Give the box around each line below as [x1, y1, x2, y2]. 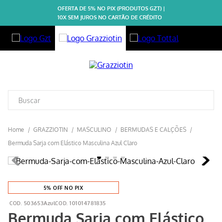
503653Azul [23, 200, 56, 207]
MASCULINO [77, 126, 111, 133]
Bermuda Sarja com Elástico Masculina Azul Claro [8, 139, 137, 147]
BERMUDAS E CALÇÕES [120, 126, 186, 133]
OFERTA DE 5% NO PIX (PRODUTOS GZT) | [57, 5, 165, 12]
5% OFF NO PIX [43, 185, 83, 191]
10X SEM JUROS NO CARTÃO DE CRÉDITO [57, 14, 162, 21]
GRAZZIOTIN [33, 126, 68, 133]
